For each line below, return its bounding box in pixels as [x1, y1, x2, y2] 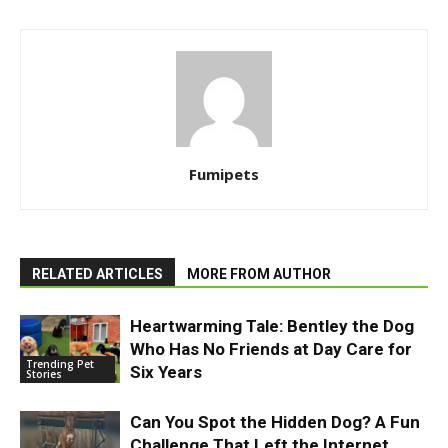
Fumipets [189, 163, 259, 184]
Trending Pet [26, 357, 94, 372]
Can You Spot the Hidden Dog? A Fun [130, 411, 420, 432]
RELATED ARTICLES [32, 265, 163, 282]
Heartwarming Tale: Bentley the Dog [130, 315, 414, 336]
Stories [26, 367, 62, 382]
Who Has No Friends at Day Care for [130, 338, 412, 359]
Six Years [130, 361, 202, 382]
